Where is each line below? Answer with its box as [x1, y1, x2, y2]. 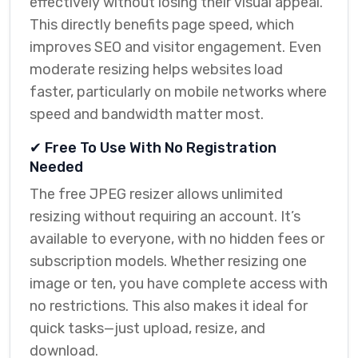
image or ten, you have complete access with [30, 275, 328, 292]
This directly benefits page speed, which [30, 16, 294, 34]
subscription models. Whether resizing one [30, 253, 307, 270]
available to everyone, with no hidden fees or [30, 230, 324, 248]
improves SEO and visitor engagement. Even [30, 38, 321, 56]
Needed [30, 158, 83, 176]
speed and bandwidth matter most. [30, 105, 264, 123]
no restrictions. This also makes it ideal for [30, 297, 308, 315]
